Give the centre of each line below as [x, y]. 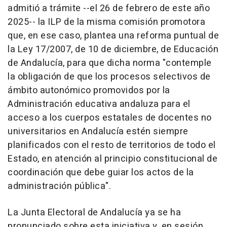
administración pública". [59, 186]
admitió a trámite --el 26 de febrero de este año [109, 8]
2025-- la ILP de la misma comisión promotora [106, 22]
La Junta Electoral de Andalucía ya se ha [94, 212]
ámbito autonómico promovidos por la [89, 90]
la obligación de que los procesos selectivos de [109, 77]
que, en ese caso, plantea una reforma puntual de [113, 35]
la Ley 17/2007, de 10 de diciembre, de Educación [113, 49]
